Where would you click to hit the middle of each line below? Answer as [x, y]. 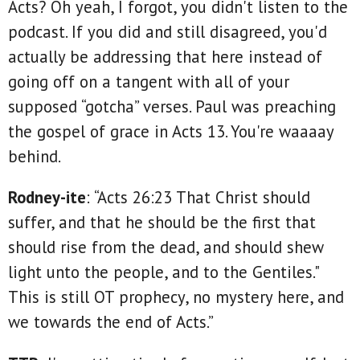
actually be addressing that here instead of [165, 56]
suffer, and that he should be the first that [162, 223]
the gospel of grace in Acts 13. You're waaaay [171, 131]
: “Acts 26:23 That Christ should [198, 198]
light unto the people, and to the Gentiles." [163, 272]
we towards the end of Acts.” [111, 322]
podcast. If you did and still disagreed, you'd [168, 31]
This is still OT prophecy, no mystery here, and [176, 297]
